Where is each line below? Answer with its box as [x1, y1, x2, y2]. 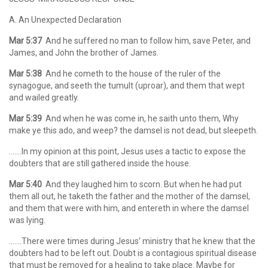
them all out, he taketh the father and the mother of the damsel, [9, 191, 250, 201]
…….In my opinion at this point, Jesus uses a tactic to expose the [9, 147, 246, 156]
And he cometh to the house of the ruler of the [42, 69, 221, 78]
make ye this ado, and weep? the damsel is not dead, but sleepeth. [9, 126, 258, 135]
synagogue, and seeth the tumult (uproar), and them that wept [9, 81, 245, 90]
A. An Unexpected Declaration [9, 15, 121, 25]
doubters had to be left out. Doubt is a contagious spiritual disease [9, 248, 257, 258]
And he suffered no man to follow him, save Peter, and [42, 36, 251, 45]
